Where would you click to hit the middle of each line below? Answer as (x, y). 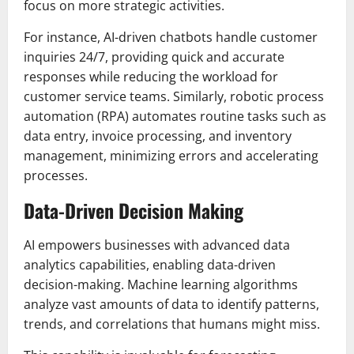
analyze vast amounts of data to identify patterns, (171, 305)
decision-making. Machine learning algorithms (161, 285)
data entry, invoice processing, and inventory (158, 136)
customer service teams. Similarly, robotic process (174, 97)
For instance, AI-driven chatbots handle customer (171, 38)
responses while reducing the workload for (151, 77)
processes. (56, 176)
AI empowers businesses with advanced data (157, 245)
